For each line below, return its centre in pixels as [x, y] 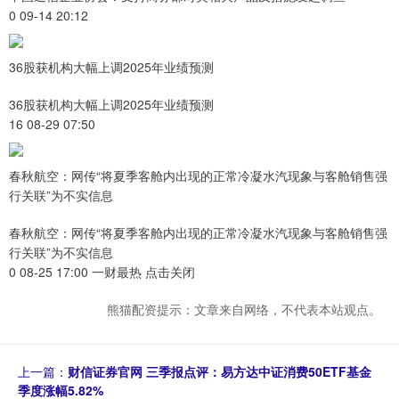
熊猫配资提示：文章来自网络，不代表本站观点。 [244, 309]
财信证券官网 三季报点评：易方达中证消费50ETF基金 [220, 372]
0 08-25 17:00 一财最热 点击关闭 [102, 272]
